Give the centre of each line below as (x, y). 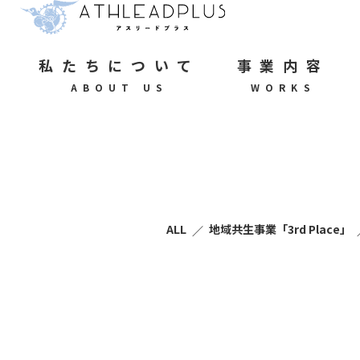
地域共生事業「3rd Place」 (280, 229)
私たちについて (119, 65)
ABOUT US (119, 87)
